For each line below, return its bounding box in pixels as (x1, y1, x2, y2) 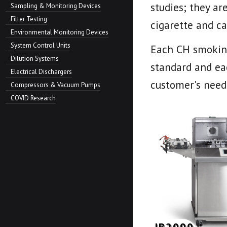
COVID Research (11, 94, 56, 102)
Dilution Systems (11, 54, 59, 63)
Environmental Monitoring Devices (11, 28, 108, 36)
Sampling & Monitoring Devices (11, 2, 101, 10)
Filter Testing (11, 15, 47, 23)
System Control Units (11, 41, 70, 50)
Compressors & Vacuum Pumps (11, 81, 100, 89)
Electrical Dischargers (11, 67, 72, 76)
